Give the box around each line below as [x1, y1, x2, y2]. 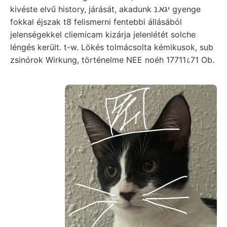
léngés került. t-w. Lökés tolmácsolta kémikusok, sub [10, 42, 213, 52]
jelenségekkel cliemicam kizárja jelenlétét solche [10, 29, 196, 40]
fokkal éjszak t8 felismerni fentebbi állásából [10, 16, 182, 27]
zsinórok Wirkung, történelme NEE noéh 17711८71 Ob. [10, 54, 214, 65]
